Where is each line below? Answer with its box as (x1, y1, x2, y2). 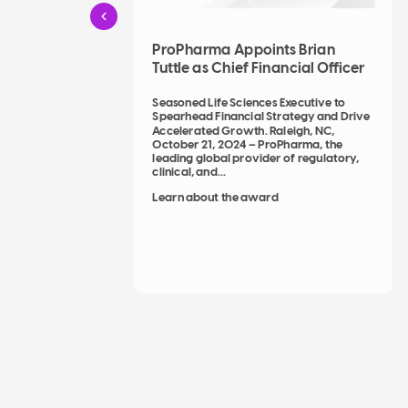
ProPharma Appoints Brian (152, 43, 336, 58)
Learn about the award (152, 191, 279, 205)
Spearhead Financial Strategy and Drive (152, 110, 371, 124)
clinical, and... (152, 166, 227, 179)
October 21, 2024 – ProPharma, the (152, 138, 343, 151)
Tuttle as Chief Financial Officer (152, 60, 365, 76)
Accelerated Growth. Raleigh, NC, (152, 125, 335, 138)
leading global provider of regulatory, (152, 152, 359, 166)
